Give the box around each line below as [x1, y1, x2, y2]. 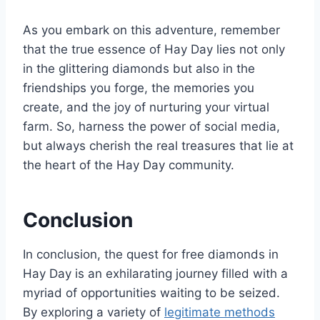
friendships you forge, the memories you [23, 80, 254, 95]
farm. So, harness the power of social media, [23, 119, 280, 134]
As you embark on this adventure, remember [23, 22, 280, 37]
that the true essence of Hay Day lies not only [23, 41, 285, 56]
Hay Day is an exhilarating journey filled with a [23, 266, 288, 281]
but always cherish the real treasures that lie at [23, 138, 294, 153]
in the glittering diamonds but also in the [23, 61, 255, 76]
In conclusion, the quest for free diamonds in [23, 246, 279, 261]
